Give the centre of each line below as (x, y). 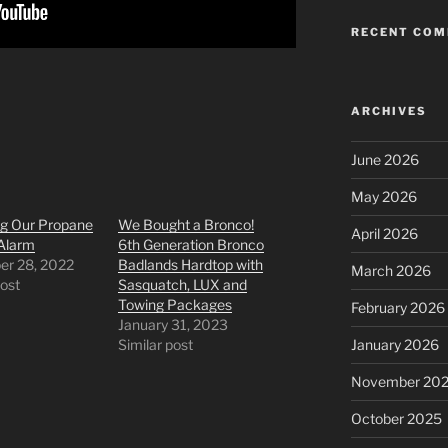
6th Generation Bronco (191, 245)
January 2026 (394, 345)
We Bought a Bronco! (186, 225)
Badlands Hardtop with (191, 265)
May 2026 (383, 197)
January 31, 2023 (173, 325)
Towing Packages (175, 305)
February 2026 (397, 308)
